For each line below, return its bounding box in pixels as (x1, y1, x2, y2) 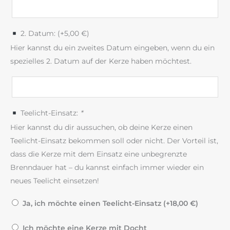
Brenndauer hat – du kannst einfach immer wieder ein (10, 163, 204, 172)
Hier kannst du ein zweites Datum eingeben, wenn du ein (10, 43, 215, 53)
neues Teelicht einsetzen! (10, 176, 99, 186)
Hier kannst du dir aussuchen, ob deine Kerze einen (10, 123, 193, 132)
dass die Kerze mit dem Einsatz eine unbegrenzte (10, 149, 187, 159)
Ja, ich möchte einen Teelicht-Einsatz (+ (18, 199, 170, 208)
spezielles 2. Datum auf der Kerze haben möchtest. (10, 56, 191, 66)
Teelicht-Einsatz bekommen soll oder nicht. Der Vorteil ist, (10, 136, 218, 146)
